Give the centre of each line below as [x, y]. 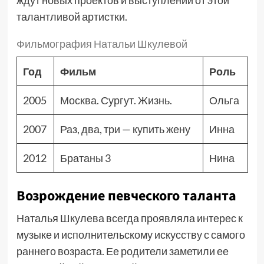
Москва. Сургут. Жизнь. [116, 100]
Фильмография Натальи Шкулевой [102, 44]
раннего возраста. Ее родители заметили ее [122, 251]
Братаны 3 [85, 158]
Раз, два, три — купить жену [125, 129]
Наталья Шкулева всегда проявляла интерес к [129, 218]
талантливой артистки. [72, 16]
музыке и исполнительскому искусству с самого [131, 235]
